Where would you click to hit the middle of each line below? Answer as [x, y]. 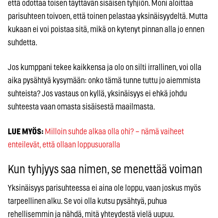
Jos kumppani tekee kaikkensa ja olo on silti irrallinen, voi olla [105, 67]
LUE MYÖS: [26, 131]
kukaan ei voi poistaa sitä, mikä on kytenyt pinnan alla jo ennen [106, 29]
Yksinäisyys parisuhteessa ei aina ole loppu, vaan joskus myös [104, 188]
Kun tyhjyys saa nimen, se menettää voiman [105, 170]
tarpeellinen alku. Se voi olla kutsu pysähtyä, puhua [87, 201]
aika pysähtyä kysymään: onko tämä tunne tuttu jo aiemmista [104, 80]
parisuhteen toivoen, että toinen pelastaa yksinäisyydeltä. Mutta [108, 16]
